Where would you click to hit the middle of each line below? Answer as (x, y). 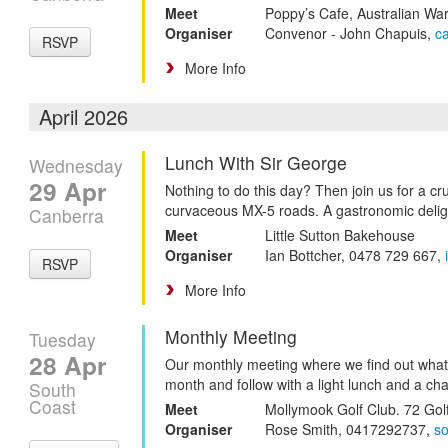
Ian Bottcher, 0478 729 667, (355, 254)
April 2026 (83, 116)
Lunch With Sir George (256, 162)
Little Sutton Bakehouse (340, 234)
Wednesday (76, 165)
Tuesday (62, 339)
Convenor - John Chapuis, (350, 32)
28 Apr (68, 364)
